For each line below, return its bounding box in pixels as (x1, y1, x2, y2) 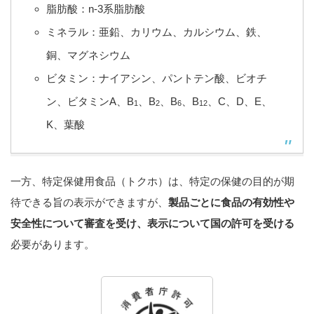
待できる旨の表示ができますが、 (11, 196, 168, 209)
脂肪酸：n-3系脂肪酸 (46, 3, 145, 15)
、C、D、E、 (207, 95, 272, 108)
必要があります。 (11, 238, 95, 251)
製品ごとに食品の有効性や (168, 196, 294, 209)
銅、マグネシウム (46, 49, 130, 62)
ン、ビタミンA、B (46, 95, 134, 108)
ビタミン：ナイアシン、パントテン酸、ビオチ (46, 72, 267, 85)
